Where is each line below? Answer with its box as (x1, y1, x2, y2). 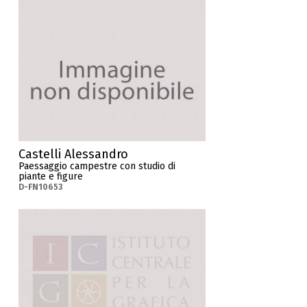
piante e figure (19, 171, 84, 183)
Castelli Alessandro (19, 147, 129, 162)
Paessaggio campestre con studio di (19, 160, 176, 173)
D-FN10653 (19, 182, 63, 193)
